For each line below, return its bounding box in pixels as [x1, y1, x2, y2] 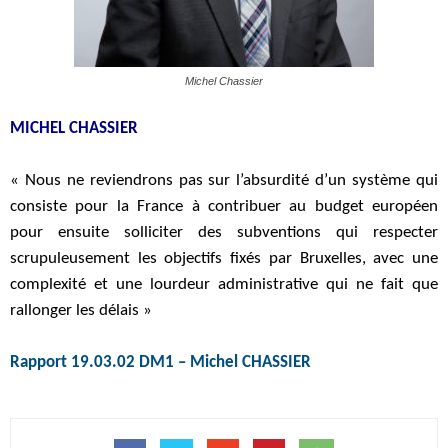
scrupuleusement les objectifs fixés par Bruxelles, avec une [10, 250, 438, 267]
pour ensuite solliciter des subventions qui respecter [10, 224, 438, 241]
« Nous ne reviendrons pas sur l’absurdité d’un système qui [10, 172, 438, 189]
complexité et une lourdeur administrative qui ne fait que [10, 276, 438, 293]
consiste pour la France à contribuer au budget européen [10, 198, 438, 215]
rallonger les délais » [10, 302, 152, 319]
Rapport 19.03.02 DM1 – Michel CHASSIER [10, 354, 311, 371]
